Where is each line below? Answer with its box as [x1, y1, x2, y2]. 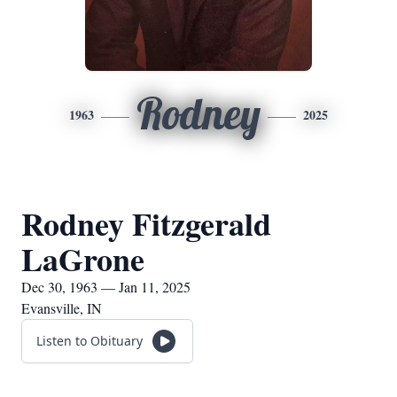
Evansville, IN [21, 299, 102, 317]
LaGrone [21, 236, 144, 282]
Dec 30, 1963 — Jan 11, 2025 [21, 277, 191, 296]
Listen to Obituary [36, 332, 143, 349]
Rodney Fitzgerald [21, 200, 271, 246]
